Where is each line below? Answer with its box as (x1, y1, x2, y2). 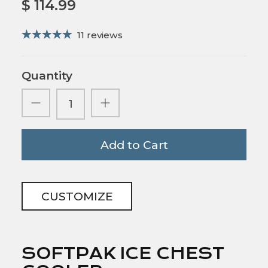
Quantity (22, 68, 72, 83)
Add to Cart (100, 138, 168, 152)
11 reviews (77, 29, 123, 41)
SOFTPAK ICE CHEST (22, 244, 224, 263)
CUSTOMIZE (41, 189, 113, 203)
